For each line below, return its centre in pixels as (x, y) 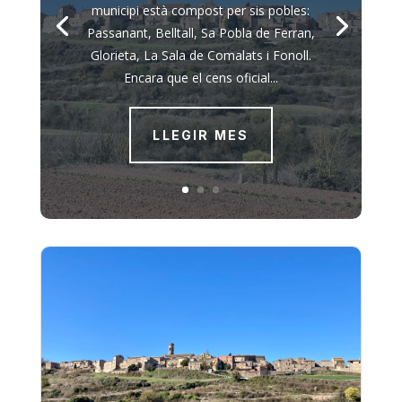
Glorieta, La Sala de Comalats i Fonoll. (201, 56)
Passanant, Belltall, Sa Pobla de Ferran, (201, 33)
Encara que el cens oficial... (201, 78)
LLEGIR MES (201, 135)
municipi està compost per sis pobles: (201, 11)
